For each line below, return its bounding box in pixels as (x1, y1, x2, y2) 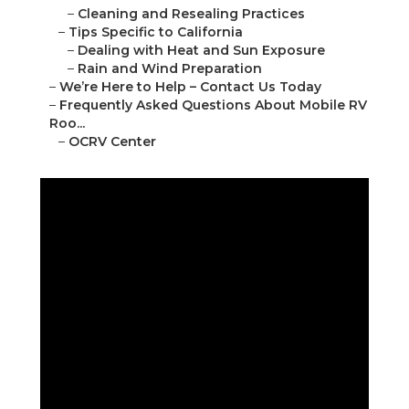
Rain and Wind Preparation (78, 60, 262, 78)
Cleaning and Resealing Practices (78, 5, 305, 23)
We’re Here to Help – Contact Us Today (59, 79, 321, 96)
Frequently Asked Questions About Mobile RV (59, 97, 367, 114)
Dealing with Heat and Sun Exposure (78, 42, 325, 59)
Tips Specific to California (68, 24, 243, 41)
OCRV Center (68, 133, 156, 151)
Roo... (49, 115, 85, 132)
